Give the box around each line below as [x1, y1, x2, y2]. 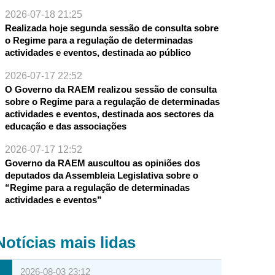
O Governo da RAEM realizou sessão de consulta [4, 84, 217, 95]
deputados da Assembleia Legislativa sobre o [4, 170, 198, 181]
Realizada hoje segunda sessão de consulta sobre [4, 23, 219, 34]
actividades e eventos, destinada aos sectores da [4, 109, 214, 120]
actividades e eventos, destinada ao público [4, 47, 191, 58]
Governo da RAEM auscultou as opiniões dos [4, 158, 200, 169]
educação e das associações [4, 121, 126, 132]
